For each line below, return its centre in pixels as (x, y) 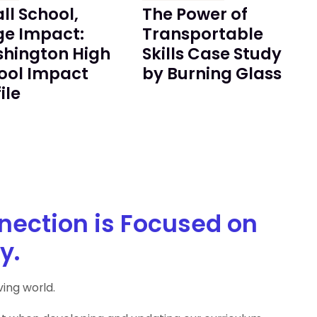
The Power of (195, 14)
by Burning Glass (212, 73)
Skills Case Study (212, 53)
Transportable (203, 34)
